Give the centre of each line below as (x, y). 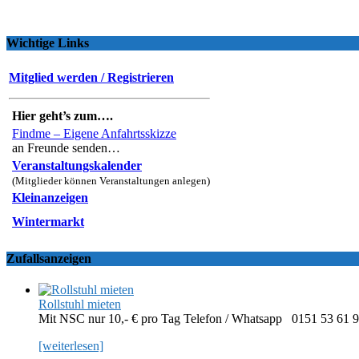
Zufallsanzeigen (49, 258)
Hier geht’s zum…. (63, 115)
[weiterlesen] (71, 346)
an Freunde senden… (66, 147)
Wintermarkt (48, 221)
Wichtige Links (48, 43)
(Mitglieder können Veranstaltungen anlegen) (111, 180)
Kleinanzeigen (50, 197)
